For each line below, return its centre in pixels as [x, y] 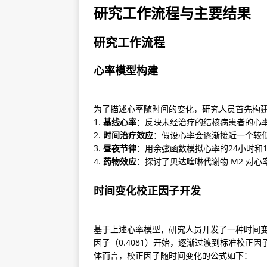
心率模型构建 [126, 71]
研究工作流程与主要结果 [172, 13]
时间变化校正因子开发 [147, 191]
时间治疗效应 [128, 135]
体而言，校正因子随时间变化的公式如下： [173, 256]
